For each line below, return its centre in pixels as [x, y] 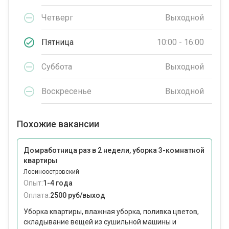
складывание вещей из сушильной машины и [100, 222]
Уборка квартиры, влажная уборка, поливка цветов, [111, 212]
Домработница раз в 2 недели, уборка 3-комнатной [114, 151]
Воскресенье [66, 91]
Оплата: [37, 196]
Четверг [57, 17]
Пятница [58, 42]
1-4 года [58, 183]
